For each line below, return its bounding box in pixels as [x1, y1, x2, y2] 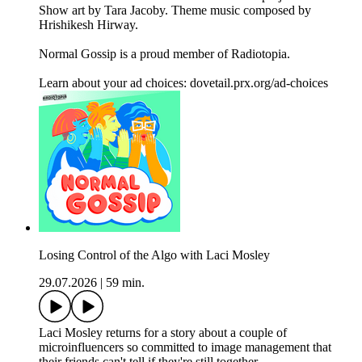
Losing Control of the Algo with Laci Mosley [39, 248, 270, 263]
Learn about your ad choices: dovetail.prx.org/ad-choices [39, 76, 328, 90]
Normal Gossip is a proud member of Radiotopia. [39, 47, 290, 61]
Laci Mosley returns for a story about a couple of [39, 326, 287, 340]
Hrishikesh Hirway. [39, 18, 138, 32]
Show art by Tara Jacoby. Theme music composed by [39, 3, 311, 18]
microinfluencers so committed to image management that [39, 340, 331, 355]
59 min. [106, 276, 145, 290]
